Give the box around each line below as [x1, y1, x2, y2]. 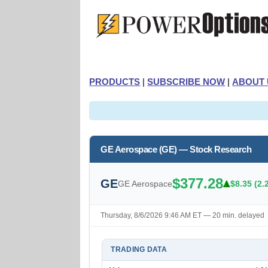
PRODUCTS [89, 77, 141, 87]
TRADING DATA [111, 245, 167, 254]
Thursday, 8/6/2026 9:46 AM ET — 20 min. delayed [100, 211, 265, 220]
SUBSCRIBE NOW [147, 77, 226, 87]
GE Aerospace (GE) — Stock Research [100, 144, 252, 154]
